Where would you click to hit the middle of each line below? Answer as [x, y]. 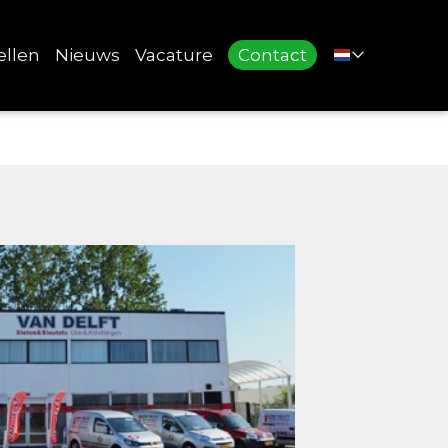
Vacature [174, 55]
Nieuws [87, 55]
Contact [272, 55]
